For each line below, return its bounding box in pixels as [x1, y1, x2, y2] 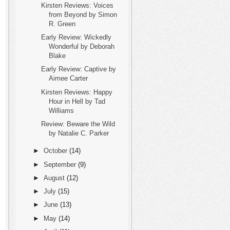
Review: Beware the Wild [41, 120, 116, 128]
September [43, 160, 76, 168]
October [43, 147, 67, 155]
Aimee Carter [49, 74, 88, 83]
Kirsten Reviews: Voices [41, 1, 114, 9]
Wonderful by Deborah [49, 43, 115, 50]
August [43, 174, 65, 182]
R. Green [49, 20, 76, 28]
